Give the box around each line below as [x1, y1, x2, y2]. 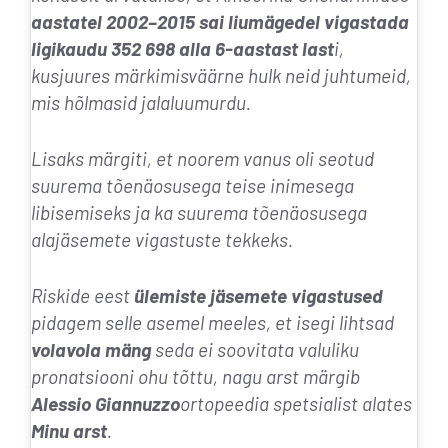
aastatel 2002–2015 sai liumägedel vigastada [31, 10, 409, 34]
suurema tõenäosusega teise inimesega [31, 174, 354, 198]
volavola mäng [31, 337, 151, 361]
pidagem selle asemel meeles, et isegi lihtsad [31, 310, 394, 334]
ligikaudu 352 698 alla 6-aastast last [31, 37, 334, 61]
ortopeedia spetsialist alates [180, 391, 412, 415]
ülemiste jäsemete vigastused [134, 283, 383, 307]
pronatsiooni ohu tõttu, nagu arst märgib [31, 364, 360, 388]
